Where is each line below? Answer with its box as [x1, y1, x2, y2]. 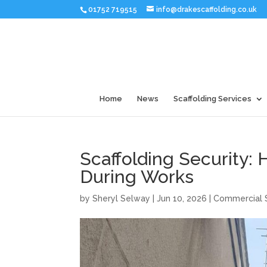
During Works [80, 166, 194, 187]
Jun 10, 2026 [157, 194, 207, 203]
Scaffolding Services [173, 94, 252, 103]
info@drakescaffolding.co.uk [156, 5, 257, 14]
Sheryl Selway [92, 194, 151, 203]
